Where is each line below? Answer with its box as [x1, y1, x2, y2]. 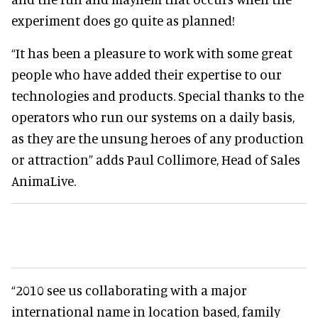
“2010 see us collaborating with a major [11, 282, 247, 298]
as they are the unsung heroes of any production [11, 130, 304, 146]
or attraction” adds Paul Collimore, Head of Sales [11, 151, 300, 168]
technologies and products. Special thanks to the [11, 87, 304, 104]
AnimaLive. [11, 172, 76, 189]
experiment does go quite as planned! [11, 12, 235, 28]
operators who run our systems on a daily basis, [11, 109, 295, 125]
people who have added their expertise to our [11, 66, 282, 82]
